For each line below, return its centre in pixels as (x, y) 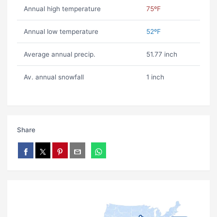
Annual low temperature (61, 32)
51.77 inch (162, 54)
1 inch (155, 77)
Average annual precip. (59, 54)
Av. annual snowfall (54, 77)
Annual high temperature (62, 9)
